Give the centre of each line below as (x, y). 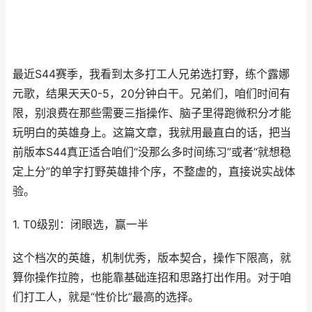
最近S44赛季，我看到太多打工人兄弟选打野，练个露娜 (151, 74)
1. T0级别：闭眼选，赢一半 (80, 225)
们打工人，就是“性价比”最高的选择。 (106, 297)
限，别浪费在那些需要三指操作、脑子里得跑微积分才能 (152, 113)
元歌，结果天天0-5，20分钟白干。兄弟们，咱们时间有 (151, 94)
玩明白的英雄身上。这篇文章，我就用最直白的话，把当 (152, 133)
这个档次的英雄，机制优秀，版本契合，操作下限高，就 (152, 258)
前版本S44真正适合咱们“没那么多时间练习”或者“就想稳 (152, 152)
